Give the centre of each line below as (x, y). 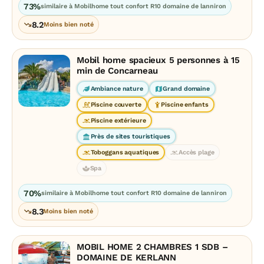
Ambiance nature (117, 89)
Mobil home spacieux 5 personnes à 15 (158, 60)
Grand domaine (186, 89)
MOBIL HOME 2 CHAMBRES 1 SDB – (152, 247)
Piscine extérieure (118, 121)
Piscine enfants (185, 105)
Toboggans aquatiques (125, 152)
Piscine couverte (116, 105)
